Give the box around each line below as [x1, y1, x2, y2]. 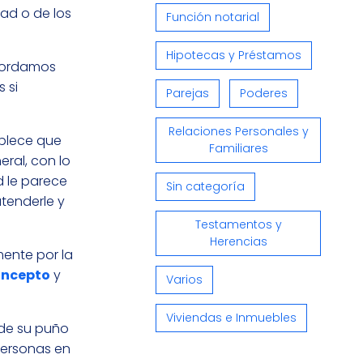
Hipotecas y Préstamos [166, 46, 301, 63]
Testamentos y [194, 216, 282, 233]
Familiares [208, 139, 268, 156]
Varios [166, 271, 203, 288]
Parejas [166, 84, 209, 101]
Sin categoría [166, 177, 245, 194]
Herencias [209, 233, 267, 250]
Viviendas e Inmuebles [166, 309, 297, 326]
